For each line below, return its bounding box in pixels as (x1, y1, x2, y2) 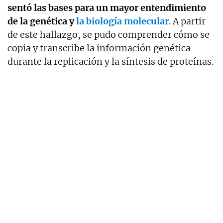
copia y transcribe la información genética (7, 42, 191, 54)
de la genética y (7, 15, 74, 27)
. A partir (169, 15, 206, 27)
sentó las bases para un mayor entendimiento (7, 2, 206, 14)
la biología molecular (74, 15, 169, 27)
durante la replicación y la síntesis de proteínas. (7, 56, 214, 68)
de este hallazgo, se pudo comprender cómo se (7, 29, 210, 41)
